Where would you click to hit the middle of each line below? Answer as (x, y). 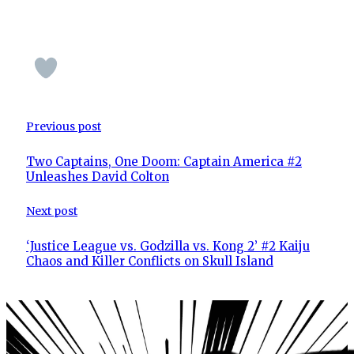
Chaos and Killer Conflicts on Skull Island (150, 262)
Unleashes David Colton (98, 176)
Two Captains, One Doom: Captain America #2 (164, 161)
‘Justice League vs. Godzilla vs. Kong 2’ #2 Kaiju (168, 247)
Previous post (64, 126)
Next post (52, 211)
